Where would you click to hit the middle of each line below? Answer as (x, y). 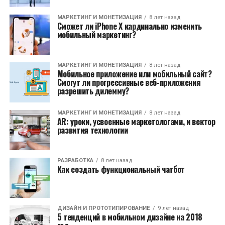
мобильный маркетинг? (96, 35)
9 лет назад (173, 208)
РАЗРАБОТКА (75, 160)
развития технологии (92, 130)
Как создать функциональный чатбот (121, 169)
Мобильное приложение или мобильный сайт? (134, 74)
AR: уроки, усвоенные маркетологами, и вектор (136, 122)
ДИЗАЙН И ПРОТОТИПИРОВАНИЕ (103, 208)
